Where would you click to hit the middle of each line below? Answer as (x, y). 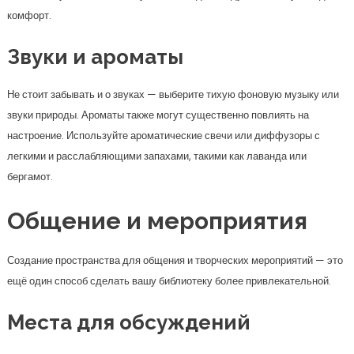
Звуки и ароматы (95, 57)
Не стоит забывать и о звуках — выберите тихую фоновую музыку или (173, 94)
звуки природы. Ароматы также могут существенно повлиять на (158, 115)
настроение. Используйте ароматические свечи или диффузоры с (163, 136)
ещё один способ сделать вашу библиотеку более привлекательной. (169, 281)
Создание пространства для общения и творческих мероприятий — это (175, 260)
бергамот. (30, 177)
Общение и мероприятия (157, 221)
